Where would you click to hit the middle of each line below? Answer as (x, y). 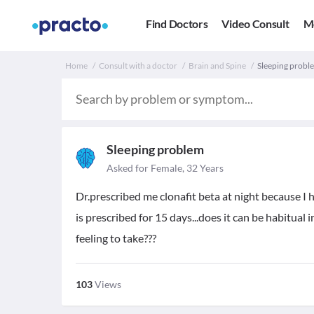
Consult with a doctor (138, 66)
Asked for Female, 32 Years (165, 168)
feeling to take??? (116, 238)
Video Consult (255, 24)
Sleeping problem (155, 149)
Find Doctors (177, 24)
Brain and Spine (217, 66)
